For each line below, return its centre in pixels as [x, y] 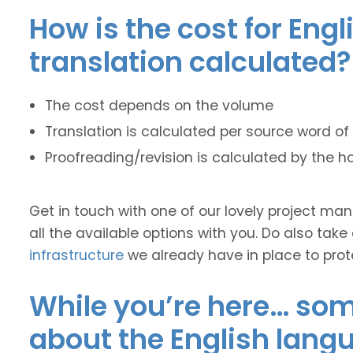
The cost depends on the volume [159, 105]
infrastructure [76, 255]
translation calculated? [190, 61]
